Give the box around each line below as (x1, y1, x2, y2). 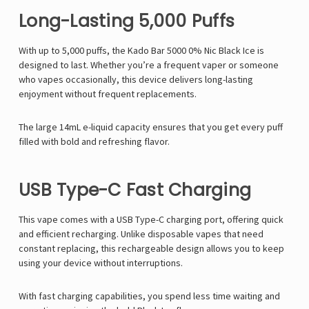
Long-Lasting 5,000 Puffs (19, 9, 235, 34)
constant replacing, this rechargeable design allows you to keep (19, 242, 284, 255)
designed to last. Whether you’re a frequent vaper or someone (19, 59, 279, 72)
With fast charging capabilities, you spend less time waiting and (19, 290, 280, 303)
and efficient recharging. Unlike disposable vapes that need (19, 228, 263, 241)
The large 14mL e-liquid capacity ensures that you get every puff (19, 121, 283, 134)
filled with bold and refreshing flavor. (19, 135, 170, 148)
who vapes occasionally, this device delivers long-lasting (19, 73, 253, 86)
